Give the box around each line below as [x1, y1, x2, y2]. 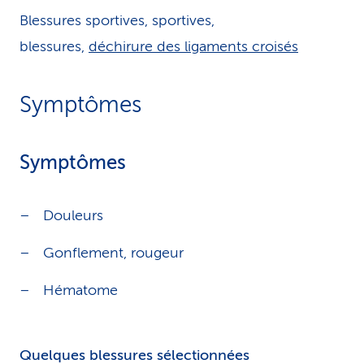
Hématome [43, 282, 118, 298]
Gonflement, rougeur [43, 245, 184, 261]
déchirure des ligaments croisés [89, 38, 298, 54]
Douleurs [43, 207, 103, 223]
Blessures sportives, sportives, [19, 12, 214, 28]
